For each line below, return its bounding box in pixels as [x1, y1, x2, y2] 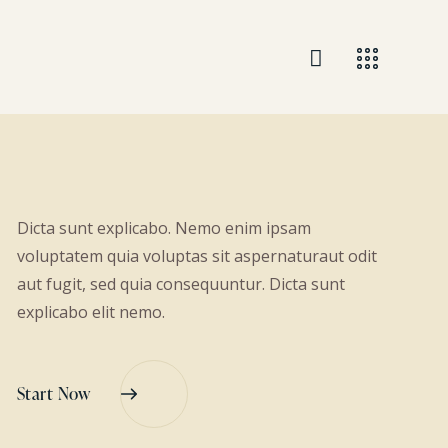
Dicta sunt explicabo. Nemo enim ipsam [16, 217, 311, 240]
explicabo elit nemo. [16, 301, 165, 324]
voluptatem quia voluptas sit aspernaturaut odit [16, 245, 377, 268]
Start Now [16, 382, 91, 406]
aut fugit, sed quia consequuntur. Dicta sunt [16, 273, 345, 296]
